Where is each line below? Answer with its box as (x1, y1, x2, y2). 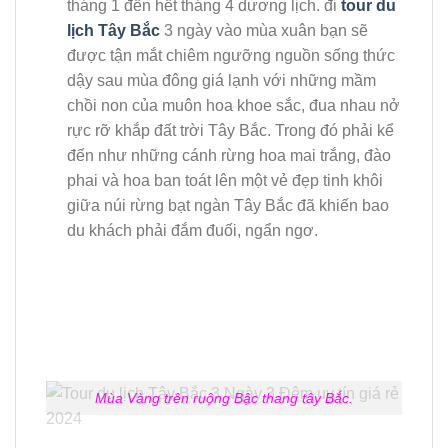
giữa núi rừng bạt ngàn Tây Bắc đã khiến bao (66, 196, 389, 214)
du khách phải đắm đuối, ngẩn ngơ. (66, 221, 318, 239)
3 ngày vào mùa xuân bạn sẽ (159, 21, 368, 39)
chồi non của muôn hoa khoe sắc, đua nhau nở (66, 96, 400, 114)
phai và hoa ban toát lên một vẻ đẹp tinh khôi (66, 171, 383, 189)
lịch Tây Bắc (66, 21, 160, 39)
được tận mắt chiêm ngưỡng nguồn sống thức (66, 46, 395, 64)
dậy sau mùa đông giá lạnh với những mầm (66, 71, 376, 89)
